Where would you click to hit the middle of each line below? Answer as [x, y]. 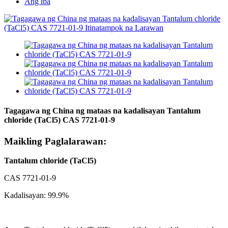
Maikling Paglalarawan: [55, 141]
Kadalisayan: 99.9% [36, 195]
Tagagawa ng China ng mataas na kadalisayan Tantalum [102, 111]
